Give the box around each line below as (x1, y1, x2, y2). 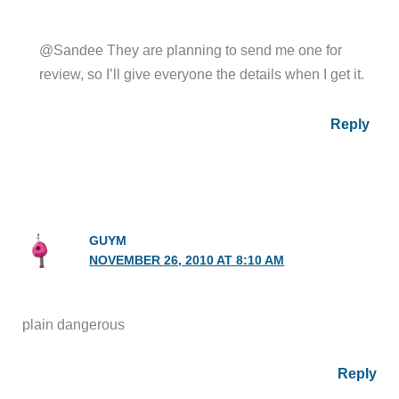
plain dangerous (22, 315, 126, 332)
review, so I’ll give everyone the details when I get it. (39, 66, 365, 83)
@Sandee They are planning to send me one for (39, 42, 343, 59)
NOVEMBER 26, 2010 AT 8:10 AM (89, 253, 285, 267)
